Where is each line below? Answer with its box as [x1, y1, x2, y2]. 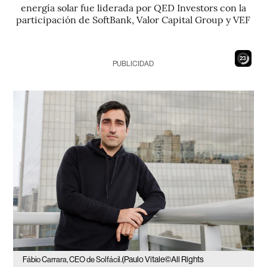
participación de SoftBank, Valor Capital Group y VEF [16, 13, 251, 26]
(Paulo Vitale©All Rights [122, 254, 204, 264]
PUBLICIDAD [113, 60, 154, 68]
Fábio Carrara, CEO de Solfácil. [23, 254, 122, 264]
